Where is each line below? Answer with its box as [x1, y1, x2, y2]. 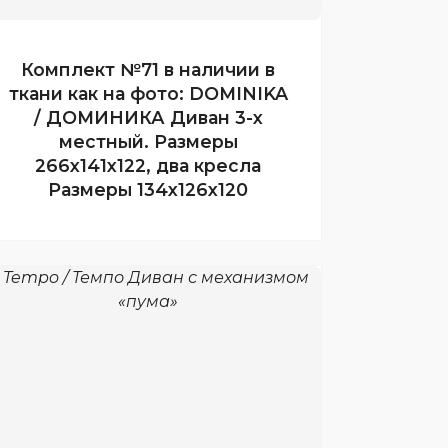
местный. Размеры [58, 130, 238, 152]
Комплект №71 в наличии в [21, 58, 275, 80]
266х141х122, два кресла [35, 154, 261, 176]
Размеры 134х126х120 [48, 178, 248, 200]
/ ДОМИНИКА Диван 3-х [33, 106, 263, 128]
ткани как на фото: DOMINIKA [8, 82, 288, 104]
